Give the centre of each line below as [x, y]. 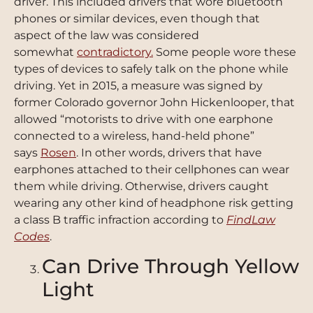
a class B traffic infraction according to [120, 219]
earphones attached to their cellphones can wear [152, 169]
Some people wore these [225, 52]
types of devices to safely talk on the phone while [151, 68]
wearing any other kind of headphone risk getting [154, 203]
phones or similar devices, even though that [137, 18]
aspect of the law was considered [107, 35]
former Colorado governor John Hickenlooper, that [154, 102]
